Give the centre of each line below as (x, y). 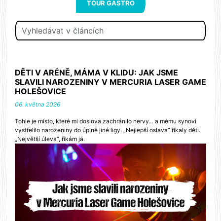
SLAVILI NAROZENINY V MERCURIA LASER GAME (110, 82)
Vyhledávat (131, 26)
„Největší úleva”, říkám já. (50, 139)
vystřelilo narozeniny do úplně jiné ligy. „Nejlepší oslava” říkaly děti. (108, 130)
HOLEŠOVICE (40, 91)
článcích (125, 50)
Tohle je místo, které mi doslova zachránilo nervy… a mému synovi (106, 121)
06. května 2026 (37, 104)
